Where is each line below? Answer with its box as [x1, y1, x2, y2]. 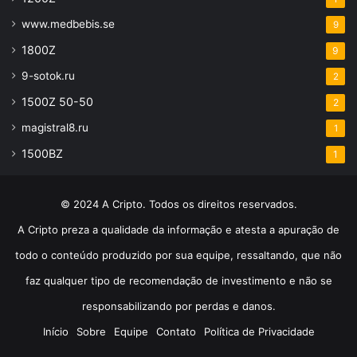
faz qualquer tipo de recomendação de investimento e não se [25, 274, 332, 288]
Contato [155, 325, 196, 339]
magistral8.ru [22, 121, 88, 135]
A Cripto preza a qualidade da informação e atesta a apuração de [18, 223, 339, 237]
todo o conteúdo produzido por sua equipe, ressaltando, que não [15, 249, 342, 262]
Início [42, 325, 69, 339]
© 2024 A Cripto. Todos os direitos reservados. [60, 198, 297, 211]
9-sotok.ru [22, 69, 75, 83]
